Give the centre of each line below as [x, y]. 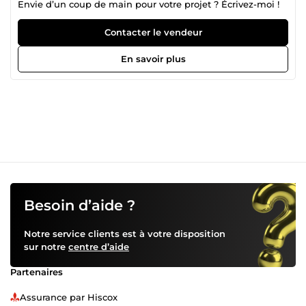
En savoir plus [153, 58]
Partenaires [37, 272]
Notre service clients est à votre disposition [125, 233]
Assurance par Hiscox [69, 297]
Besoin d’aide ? [80, 205]
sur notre [46, 246]
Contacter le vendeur [153, 32]
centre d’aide [99, 246]
